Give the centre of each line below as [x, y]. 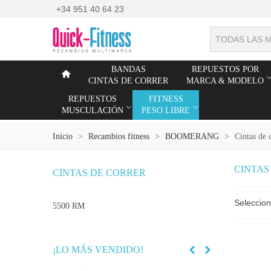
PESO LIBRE [166, 110]
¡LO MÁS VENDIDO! [98, 250]
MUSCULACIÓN [93, 110]
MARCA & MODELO [225, 81]
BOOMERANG [192, 136]
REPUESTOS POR [225, 69]
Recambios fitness [119, 136]
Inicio [63, 136]
